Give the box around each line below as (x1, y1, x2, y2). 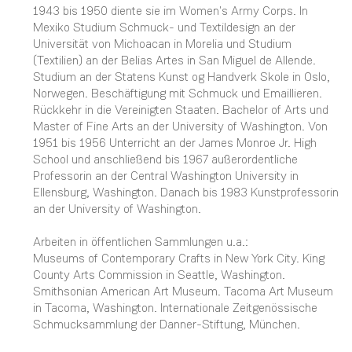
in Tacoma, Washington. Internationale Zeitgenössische (33, 299, 317, 316)
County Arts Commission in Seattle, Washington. (33, 266, 285, 283)
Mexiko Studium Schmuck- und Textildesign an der (33, 19, 295, 35)
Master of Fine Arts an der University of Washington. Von (33, 118, 328, 134)
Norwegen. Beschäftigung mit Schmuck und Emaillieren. (33, 85, 322, 101)
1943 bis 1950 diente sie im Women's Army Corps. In (33, 2, 308, 19)
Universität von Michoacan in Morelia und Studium (33, 35, 291, 52)
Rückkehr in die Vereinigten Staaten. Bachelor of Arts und (33, 101, 328, 118)
